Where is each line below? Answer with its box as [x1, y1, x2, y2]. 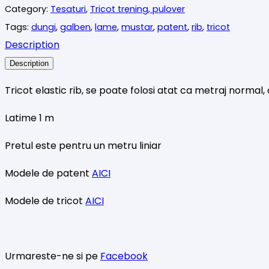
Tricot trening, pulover [90, 2, 185, 15]
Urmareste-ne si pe [5, 249, 100, 263]
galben [60, 20, 91, 33]
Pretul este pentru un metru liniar [5, 138, 162, 153]
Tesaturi [50, 2, 86, 15]
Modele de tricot [5, 193, 85, 208]
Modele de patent [5, 166, 92, 180]
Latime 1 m [5, 110, 54, 125]
